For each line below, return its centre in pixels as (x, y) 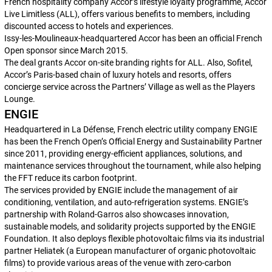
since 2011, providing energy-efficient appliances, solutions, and (123, 154)
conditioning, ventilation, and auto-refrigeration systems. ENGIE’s (126, 202)
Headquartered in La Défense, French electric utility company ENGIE (131, 129)
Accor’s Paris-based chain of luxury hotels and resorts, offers (117, 75)
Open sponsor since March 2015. (67, 50)
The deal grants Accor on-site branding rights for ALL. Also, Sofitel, (128, 63)
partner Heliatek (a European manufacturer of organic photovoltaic (130, 251)
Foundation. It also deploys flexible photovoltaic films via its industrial (134, 239)
